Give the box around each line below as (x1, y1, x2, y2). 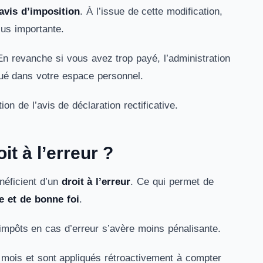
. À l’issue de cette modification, (80, 6, 223, 17)
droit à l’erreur (61, 176, 131, 187)
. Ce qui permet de (130, 176, 214, 187)
